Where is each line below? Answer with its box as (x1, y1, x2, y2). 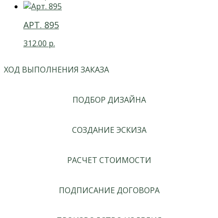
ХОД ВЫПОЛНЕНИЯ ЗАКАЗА (4, 64, 109, 75)
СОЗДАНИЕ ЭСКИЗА (72, 124, 146, 135)
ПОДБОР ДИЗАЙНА (72, 94, 146, 105)
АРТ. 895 (23, 18, 59, 31)
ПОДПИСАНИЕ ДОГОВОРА (58, 184, 160, 196)
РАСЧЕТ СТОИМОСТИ (67, 154, 151, 165)
